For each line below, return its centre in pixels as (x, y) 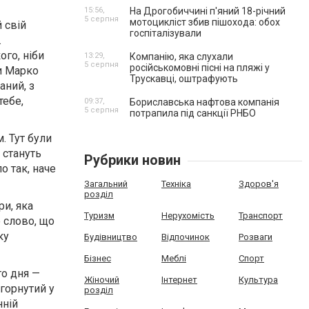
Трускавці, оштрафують (184, 79)
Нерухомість (188, 216)
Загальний (106, 184)
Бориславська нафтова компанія (205, 102)
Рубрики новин (132, 160)
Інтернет (179, 280)
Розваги (255, 237)
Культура (258, 280)
